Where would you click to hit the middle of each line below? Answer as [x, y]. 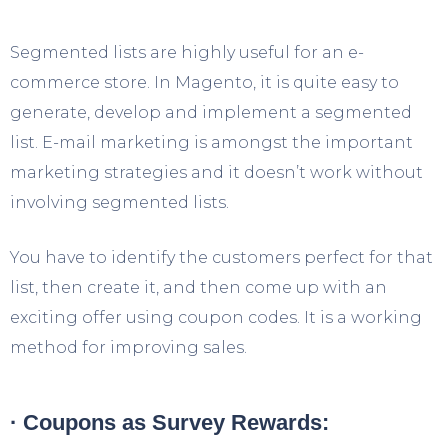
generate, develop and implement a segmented [211, 112]
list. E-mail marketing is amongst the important [211, 142]
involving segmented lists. [119, 202]
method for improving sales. [128, 347]
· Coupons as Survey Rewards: [169, 422]
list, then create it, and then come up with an [198, 287]
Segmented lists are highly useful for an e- [187, 52]
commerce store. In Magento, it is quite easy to [204, 82]
